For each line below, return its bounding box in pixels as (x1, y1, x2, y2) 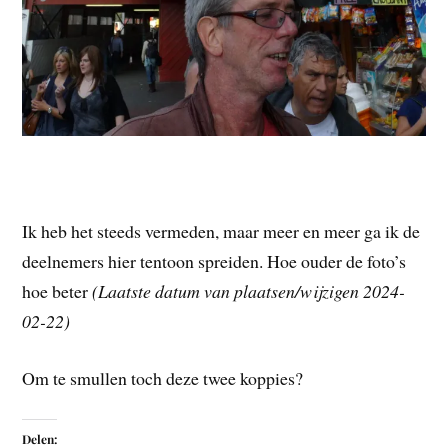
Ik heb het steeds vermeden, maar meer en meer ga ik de (22, 218, 421, 243)
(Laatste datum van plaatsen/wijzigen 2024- (92, 278, 406, 303)
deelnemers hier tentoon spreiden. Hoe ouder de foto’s (22, 248, 407, 273)
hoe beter (22, 278, 93, 303)
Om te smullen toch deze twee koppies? (22, 365, 304, 390)
